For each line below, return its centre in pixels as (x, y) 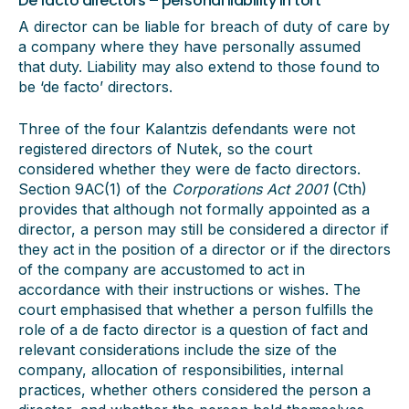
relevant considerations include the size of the (178, 350)
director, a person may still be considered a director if (204, 229)
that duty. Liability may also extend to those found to (199, 67)
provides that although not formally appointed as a (194, 209)
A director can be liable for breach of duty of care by (204, 26)
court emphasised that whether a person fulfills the (196, 309)
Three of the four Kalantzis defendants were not (187, 129)
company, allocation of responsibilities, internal (181, 370)
